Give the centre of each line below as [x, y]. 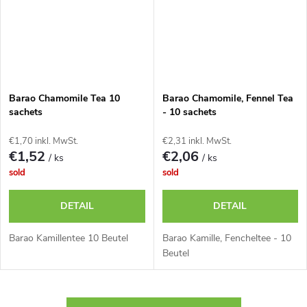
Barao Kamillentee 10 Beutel [69, 238]
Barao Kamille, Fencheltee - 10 [226, 238]
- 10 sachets [189, 112]
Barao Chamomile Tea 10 [64, 98]
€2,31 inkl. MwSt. [197, 141]
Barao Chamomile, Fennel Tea [228, 98]
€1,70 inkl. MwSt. [44, 141]
